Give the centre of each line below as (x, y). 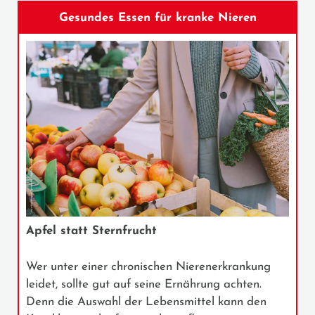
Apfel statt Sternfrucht (91, 231)
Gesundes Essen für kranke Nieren (157, 18)
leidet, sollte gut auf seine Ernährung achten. (144, 284)
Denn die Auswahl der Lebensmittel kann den (146, 302)
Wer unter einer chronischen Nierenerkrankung (148, 266)
